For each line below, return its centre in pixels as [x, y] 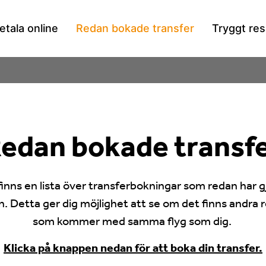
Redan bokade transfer [135, 28]
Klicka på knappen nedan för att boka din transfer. [133, 247]
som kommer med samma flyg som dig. [133, 221]
